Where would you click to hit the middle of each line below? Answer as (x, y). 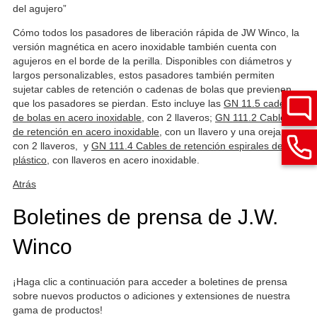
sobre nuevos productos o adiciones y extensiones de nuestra (151, 296)
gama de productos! (58, 310)
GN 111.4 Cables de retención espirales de (187, 146)
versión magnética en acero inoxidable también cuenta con (145, 47)
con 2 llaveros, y (52, 146)
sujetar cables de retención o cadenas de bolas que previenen (152, 89)
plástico (30, 160)
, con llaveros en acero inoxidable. (123, 160)
